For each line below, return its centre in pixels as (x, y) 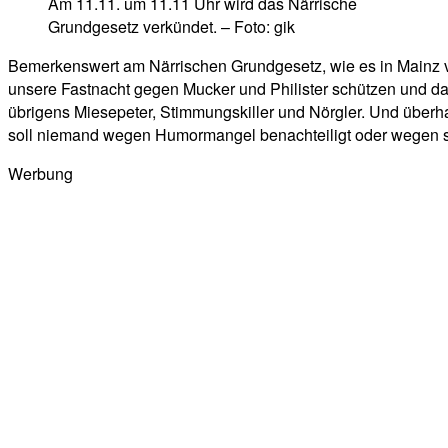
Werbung (40, 173)
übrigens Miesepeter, (84, 111)
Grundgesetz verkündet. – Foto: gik (171, 26)
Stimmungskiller (217, 111)
